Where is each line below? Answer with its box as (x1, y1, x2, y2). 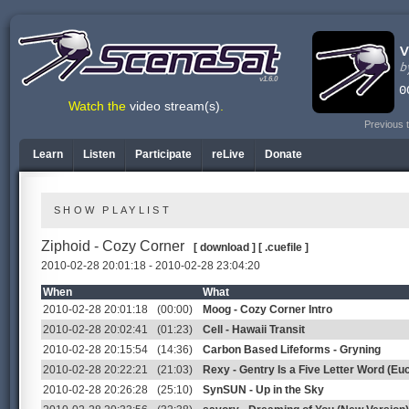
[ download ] (194, 241, 256, 254)
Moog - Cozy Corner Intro (203, 303, 332, 316)
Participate (135, 148, 192, 161)
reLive (212, 148, 245, 161)
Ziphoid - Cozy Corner (41, 238, 184, 254)
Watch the (68, 100, 130, 113)
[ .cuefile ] (258, 241, 309, 254)
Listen (83, 148, 115, 161)
